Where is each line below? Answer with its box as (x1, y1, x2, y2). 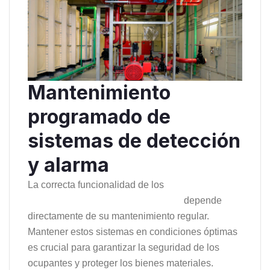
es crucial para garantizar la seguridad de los (28, 242, 219, 253)
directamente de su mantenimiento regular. (28, 211, 209, 222)
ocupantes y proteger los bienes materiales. (28, 258, 213, 269)
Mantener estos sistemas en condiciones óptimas (28, 227, 237, 237)
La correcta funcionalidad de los (28, 180, 166, 190)
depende (181, 195, 222, 206)
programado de (28, 105, 171, 129)
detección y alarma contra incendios (28, 195, 181, 206)
